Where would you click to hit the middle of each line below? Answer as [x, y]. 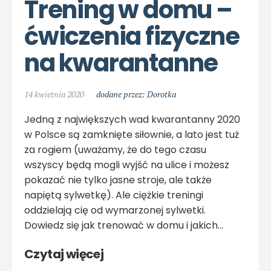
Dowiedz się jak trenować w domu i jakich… [124, 226]
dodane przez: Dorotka [136, 94]
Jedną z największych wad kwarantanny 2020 [132, 120]
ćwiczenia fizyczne [132, 37]
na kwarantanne [121, 63]
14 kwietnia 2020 [54, 94]
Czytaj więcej [64, 254]
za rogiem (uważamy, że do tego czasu [115, 150]
